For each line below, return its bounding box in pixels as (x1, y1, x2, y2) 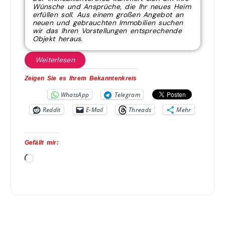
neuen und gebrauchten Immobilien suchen (32, 18, 183, 27)
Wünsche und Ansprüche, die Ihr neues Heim (32, 2, 191, 11)
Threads (129, 105, 152, 114)
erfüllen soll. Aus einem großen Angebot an (32, 10, 184, 19)
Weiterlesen (35, 55, 75, 65)
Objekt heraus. (32, 34, 83, 43)
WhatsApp (60, 90, 89, 99)
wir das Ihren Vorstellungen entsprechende (32, 26, 182, 35)
